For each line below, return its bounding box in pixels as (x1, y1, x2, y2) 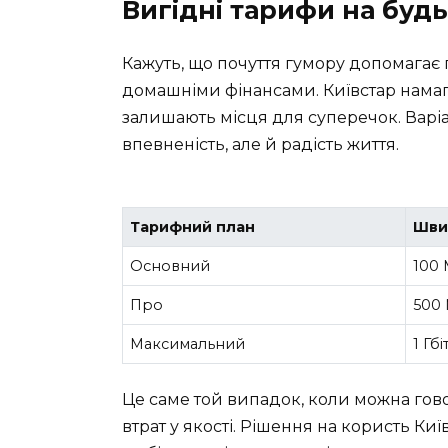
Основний (130, 257, 211, 276)
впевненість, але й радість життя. (122, 135, 399, 155)
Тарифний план (130, 218, 256, 237)
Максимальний (130, 335, 246, 354)
